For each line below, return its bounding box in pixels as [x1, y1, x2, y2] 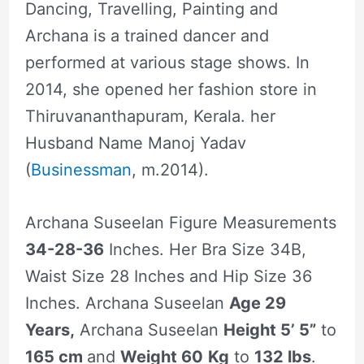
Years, [24, 319, 75, 340]
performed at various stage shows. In [24, 52, 310, 72]
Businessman [30, 159, 132, 180]
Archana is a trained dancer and [24, 25, 269, 45]
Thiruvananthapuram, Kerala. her [24, 106, 275, 126]
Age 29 [228, 292, 286, 313]
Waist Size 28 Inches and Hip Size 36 [24, 266, 312, 286]
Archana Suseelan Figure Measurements [24, 212, 336, 232]
